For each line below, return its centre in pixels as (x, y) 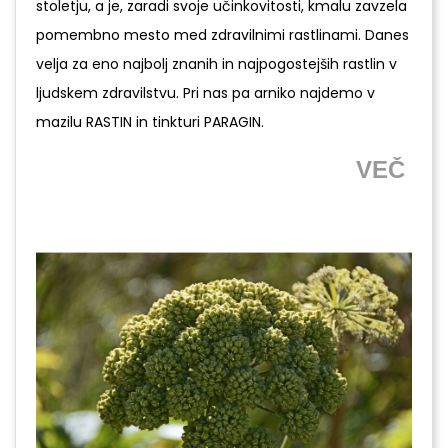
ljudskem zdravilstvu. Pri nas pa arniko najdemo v (205, 93)
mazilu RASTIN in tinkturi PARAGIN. (150, 122)
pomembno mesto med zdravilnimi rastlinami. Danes (222, 35)
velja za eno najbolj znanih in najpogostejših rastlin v (216, 64)
